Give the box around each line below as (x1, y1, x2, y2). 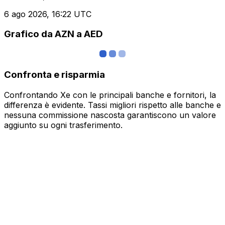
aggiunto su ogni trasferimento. (4, 120, 123, 130)
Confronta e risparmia (4, 68, 105, 80)
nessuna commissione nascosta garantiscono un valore (4, 109, 216, 120)
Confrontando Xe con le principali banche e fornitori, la (4, 89, 216, 100)
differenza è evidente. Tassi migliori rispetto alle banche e (4, 99, 221, 110)
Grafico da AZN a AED (4, 28, 103, 40)
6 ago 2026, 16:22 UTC (4, 9, 91, 19)
